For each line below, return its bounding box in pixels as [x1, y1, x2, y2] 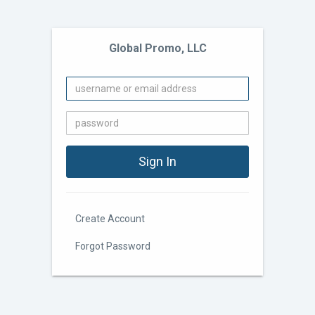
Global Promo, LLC [108, 41, 207, 55]
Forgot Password [75, 240, 150, 252]
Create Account [75, 213, 145, 224]
